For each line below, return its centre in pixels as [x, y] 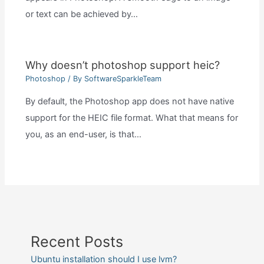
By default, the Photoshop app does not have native [129, 101]
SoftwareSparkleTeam [123, 79]
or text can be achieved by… [81, 14]
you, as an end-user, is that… [83, 134]
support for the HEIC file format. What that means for [131, 118]
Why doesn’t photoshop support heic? [122, 65]
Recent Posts [77, 241]
